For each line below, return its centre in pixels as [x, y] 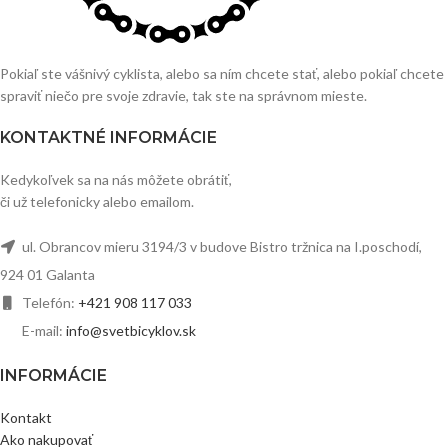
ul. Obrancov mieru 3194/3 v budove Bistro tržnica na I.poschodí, [220, 246]
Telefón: [48, 302]
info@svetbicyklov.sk [131, 330]
